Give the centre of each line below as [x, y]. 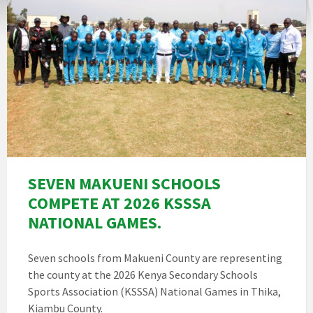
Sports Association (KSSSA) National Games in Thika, [154, 292]
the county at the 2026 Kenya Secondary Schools [143, 275]
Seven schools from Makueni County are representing [155, 258]
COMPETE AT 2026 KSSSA [119, 203]
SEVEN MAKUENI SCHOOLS [124, 184]
